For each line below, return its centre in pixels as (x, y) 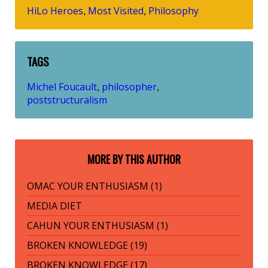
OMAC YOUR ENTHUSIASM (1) (95, 186)
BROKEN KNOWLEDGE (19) (87, 246)
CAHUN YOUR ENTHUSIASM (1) (98, 226)
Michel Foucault (62, 87)
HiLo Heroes (55, 10)
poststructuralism (67, 100)
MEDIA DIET (54, 206)
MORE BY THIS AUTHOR (134, 159)
